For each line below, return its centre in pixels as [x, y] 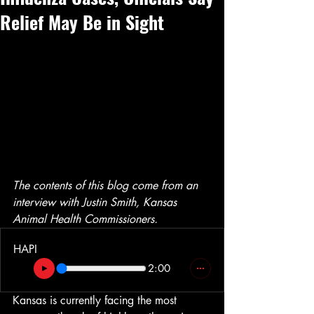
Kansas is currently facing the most [96, 301]
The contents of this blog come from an [107, 186]
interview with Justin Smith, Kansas [96, 203]
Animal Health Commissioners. [85, 219]
